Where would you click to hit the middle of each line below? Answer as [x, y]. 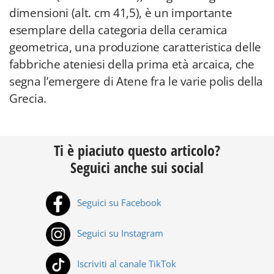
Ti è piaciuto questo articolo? [137, 150]
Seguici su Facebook [118, 203]
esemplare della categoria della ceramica [119, 30]
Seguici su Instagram [119, 233]
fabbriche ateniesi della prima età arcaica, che [132, 64]
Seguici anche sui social [137, 167]
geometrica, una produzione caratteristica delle [135, 47]
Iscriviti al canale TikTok [125, 264]
